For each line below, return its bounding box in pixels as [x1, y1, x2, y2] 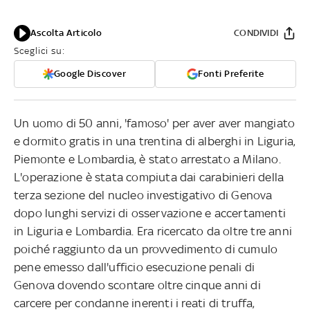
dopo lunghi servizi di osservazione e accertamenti [14, 206, 286, 220]
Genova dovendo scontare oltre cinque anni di [14, 277, 261, 292]
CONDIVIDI [234, 27, 278, 38]
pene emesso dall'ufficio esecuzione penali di [14, 259, 255, 274]
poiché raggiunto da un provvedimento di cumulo [14, 241, 278, 256]
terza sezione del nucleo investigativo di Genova [14, 188, 273, 202]
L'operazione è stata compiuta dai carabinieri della [14, 170, 284, 184]
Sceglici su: [14, 45, 65, 56]
